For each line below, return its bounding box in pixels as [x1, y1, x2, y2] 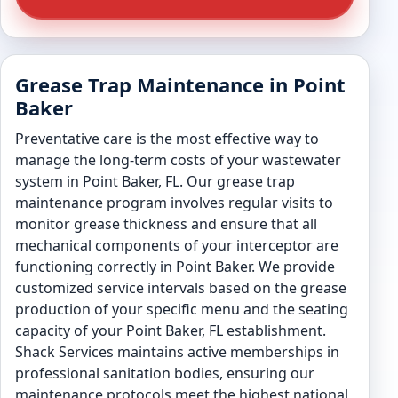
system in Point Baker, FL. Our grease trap [15, 171, 295, 191]
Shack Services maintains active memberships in [15, 342, 339, 362]
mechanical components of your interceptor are [15, 235, 338, 255]
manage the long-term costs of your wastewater [15, 150, 341, 170]
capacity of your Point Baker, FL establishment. [15, 321, 326, 340]
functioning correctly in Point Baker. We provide [15, 257, 335, 276]
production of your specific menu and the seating [15, 299, 348, 319]
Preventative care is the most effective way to [15, 129, 319, 148]
